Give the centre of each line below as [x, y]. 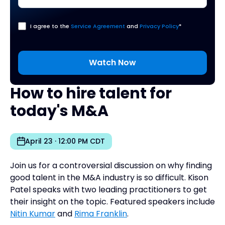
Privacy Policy [159, 26]
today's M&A [59, 111]
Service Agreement [98, 26]
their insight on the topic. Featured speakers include [113, 202]
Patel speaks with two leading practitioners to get [108, 190]
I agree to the [50, 26]
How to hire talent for [91, 94]
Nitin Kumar [33, 214]
